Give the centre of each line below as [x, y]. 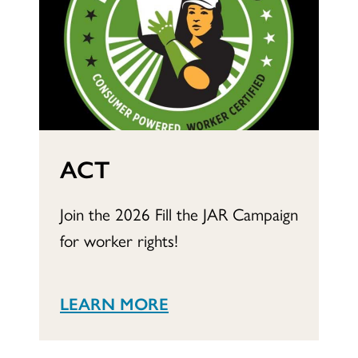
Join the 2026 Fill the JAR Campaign [179, 213]
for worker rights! [119, 239]
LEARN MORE [114, 302]
